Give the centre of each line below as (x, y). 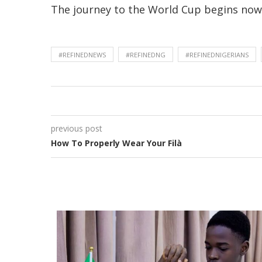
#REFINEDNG (146, 55)
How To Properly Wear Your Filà (116, 143)
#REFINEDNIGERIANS (217, 55)
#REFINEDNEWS (82, 55)
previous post (77, 129)
